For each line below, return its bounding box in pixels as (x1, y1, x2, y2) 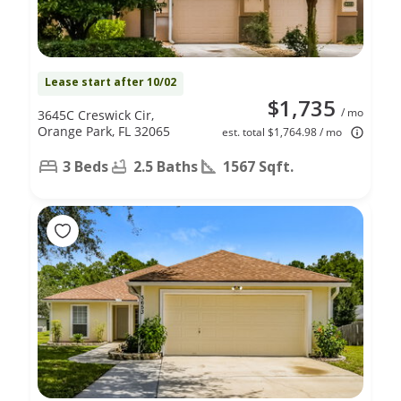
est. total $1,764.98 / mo (222, 124, 342, 140)
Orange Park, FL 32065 (38, 122, 170, 140)
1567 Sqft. (223, 156, 294, 176)
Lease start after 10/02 (45, 73, 176, 90)
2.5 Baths (133, 156, 198, 176)
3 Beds (63, 156, 108, 176)
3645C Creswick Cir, (38, 106, 154, 124)
